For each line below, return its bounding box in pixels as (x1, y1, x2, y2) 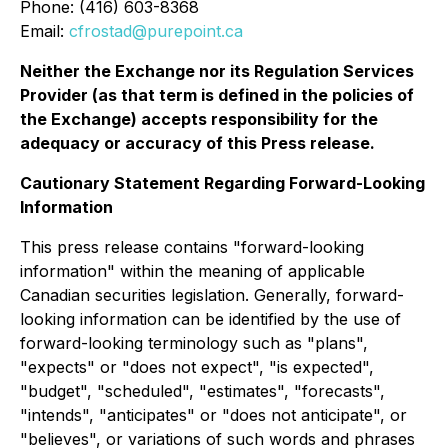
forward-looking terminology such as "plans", (20, 333, 368, 354)
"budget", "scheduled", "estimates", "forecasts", (20, 381, 385, 402)
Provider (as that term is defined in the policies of (20, 85, 414, 106)
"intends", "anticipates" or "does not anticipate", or (20, 405, 407, 426)
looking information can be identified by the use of (20, 309, 401, 330)
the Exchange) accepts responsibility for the (20, 109, 378, 130)
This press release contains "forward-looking (20, 237, 364, 258)
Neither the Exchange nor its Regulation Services (20, 61, 414, 82)
